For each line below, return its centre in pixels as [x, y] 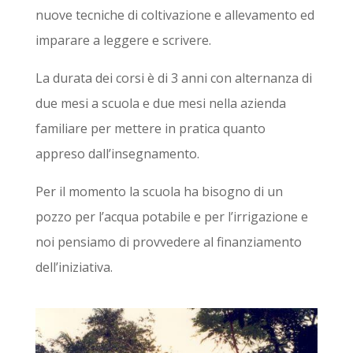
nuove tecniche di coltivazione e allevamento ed [175, 15]
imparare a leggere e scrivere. [123, 40]
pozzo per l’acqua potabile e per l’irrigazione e [171, 216]
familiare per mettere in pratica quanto [150, 128]
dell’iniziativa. [74, 267]
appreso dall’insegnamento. [117, 153]
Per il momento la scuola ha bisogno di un [159, 191]
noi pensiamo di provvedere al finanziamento [168, 242]
